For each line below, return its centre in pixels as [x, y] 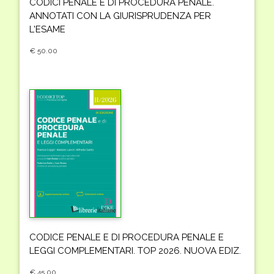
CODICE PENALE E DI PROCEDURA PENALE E [127, 237]
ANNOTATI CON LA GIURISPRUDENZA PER [120, 16]
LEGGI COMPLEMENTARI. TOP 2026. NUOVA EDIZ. [135, 250]
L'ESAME [47, 29]
